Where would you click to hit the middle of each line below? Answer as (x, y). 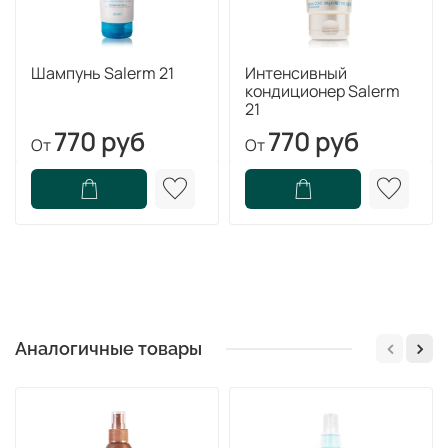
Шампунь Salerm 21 (102, 72)
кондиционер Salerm (322, 90)
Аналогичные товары (108, 349)
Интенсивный (296, 72)
